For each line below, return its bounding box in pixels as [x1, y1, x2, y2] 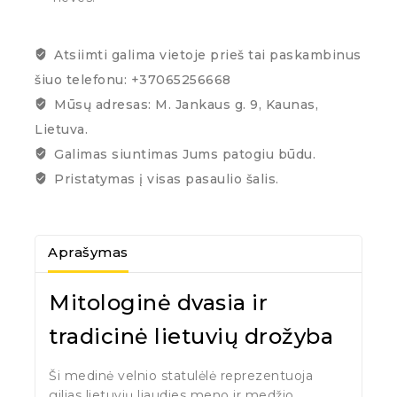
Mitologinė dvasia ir [49, 289, 268, 315]
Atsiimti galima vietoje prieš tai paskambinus [54, 46, 362, 63]
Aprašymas [48, 244, 128, 261]
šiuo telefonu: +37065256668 [35, 71, 231, 88]
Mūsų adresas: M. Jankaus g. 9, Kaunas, [54, 96, 318, 113]
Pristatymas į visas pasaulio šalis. [54, 170, 279, 187]
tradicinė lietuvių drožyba [49, 323, 333, 349]
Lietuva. [35, 121, 88, 137]
